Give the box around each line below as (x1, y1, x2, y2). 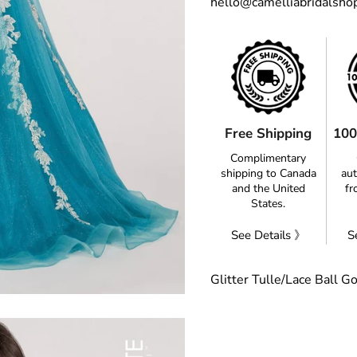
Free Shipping (225, 124, 312, 143)
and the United (231, 181, 305, 197)
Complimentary (230, 151, 306, 167)
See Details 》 (230, 227, 306, 244)
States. (251, 196, 285, 212)
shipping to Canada (220, 166, 316, 182)
